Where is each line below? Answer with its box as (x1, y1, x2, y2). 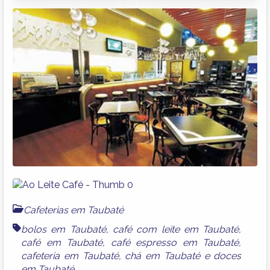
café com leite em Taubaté (113, 224, 239, 236)
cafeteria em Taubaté (21, 250, 119, 262)
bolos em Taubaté (21, 224, 106, 236)
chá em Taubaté (125, 250, 200, 262)
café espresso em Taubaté (110, 237, 239, 249)
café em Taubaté (21, 237, 103, 249)
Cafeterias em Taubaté (24, 204, 124, 216)
